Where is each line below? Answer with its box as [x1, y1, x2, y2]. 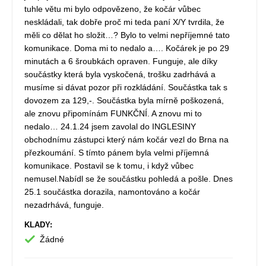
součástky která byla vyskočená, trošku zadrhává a [24, 69, 216, 80]
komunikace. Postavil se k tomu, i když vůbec [24, 161, 194, 171]
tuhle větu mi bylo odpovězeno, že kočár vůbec [24, 4, 201, 14]
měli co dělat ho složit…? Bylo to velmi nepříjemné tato [24, 30, 230, 40]
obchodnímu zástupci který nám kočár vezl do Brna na [24, 135, 229, 145]
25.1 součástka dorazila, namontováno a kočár [24, 187, 200, 197]
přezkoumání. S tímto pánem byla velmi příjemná [24, 148, 209, 158]
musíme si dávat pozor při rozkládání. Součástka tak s [24, 83, 227, 93]
